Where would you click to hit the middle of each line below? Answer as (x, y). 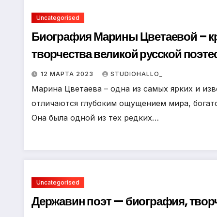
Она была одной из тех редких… (95, 118)
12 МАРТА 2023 (68, 74)
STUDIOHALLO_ (137, 74)
